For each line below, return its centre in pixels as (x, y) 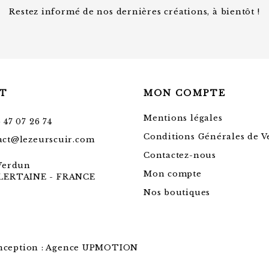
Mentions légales (183, 118)
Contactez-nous (180, 156)
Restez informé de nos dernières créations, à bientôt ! (134, 11)
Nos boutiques (177, 193)
